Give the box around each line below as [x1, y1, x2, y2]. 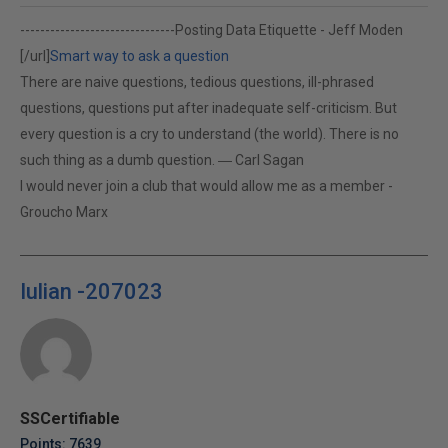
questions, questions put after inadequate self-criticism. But [20, 100, 397, 116]
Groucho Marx [20, 204, 108, 220]
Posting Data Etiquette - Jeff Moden [175, 22, 403, 38]
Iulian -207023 [20, 279, 163, 304]
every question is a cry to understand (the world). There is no [20, 126, 399, 142]
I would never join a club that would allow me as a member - [20, 178, 393, 194]
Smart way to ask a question [50, 48, 229, 64]
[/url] [20, 48, 50, 64]
